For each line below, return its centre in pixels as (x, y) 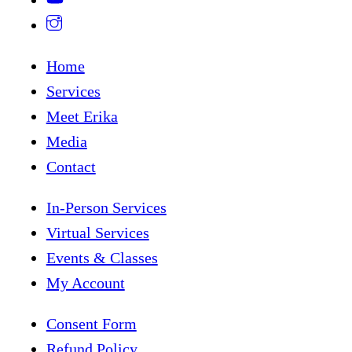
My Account (85, 282)
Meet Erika (82, 116)
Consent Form (91, 323)
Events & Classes (102, 257)
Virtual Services (97, 232)
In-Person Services (106, 207)
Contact (71, 166)
